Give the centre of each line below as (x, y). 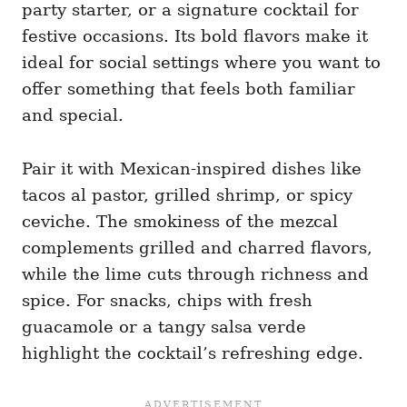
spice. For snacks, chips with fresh (167, 301)
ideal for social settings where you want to (201, 63)
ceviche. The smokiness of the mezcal (180, 222)
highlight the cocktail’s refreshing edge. (193, 353)
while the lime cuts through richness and (195, 274)
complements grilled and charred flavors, (197, 248)
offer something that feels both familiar (189, 89)
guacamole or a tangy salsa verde (164, 327)
